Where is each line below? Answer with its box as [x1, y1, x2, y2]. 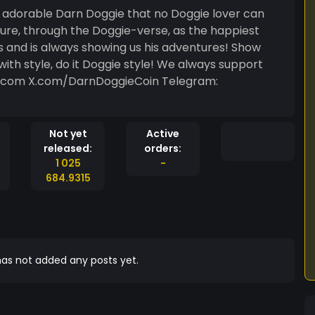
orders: [144, 141, 181, 155]
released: [44, 141, 92, 155]
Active [146, 127, 179, 141]
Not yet [49, 127, 87, 141]
